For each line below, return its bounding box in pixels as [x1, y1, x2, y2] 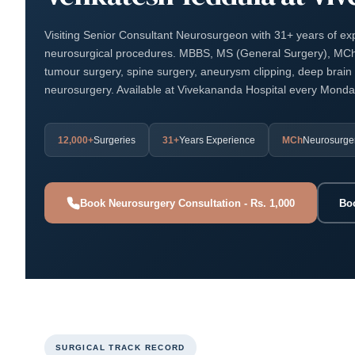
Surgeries [94, 135, 136, 145]
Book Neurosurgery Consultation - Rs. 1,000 [80, 197, 295, 209]
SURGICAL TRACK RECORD [55, 343, 185, 352]
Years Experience [179, 135, 255, 145]
